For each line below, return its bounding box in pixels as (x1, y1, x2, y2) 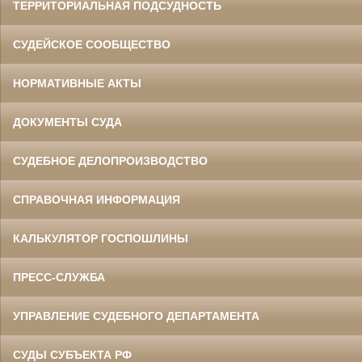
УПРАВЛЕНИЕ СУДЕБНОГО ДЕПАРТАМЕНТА (13, 309, 259, 323)
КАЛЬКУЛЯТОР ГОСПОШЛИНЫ (13, 232, 188, 246)
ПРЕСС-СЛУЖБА (13, 271, 105, 284)
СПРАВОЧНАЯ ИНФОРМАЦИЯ (13, 193, 180, 207)
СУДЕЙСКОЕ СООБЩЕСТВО (13, 38, 170, 52)
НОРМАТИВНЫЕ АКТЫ (13, 77, 141, 90)
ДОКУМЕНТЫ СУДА (13, 116, 122, 129)
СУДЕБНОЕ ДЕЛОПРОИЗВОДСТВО (13, 154, 208, 168)
